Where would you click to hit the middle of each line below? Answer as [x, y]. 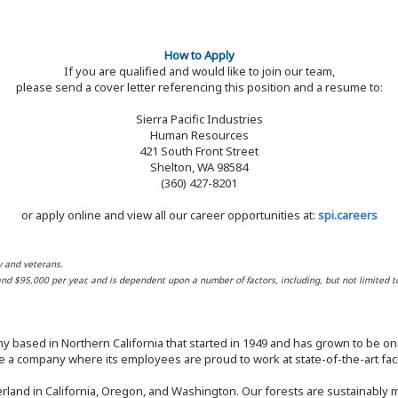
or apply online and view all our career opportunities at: [169, 215]
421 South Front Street [199, 151]
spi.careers [347, 215]
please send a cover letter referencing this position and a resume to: [199, 88]
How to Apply [199, 56]
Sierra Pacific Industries [199, 119]
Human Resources [199, 135]
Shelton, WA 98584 [199, 167]
